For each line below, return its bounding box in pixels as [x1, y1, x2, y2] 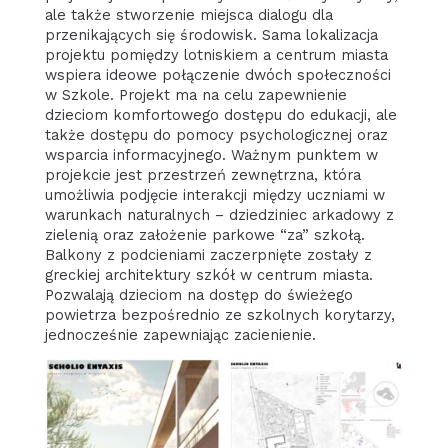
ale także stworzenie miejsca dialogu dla [44, 5, 333, 24]
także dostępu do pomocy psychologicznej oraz [44, 125, 388, 144]
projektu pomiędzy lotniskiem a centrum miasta [44, 45, 388, 64]
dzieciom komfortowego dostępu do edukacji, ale [44, 105, 397, 124]
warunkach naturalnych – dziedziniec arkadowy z [44, 205, 394, 224]
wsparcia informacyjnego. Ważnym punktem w [44, 145, 378, 164]
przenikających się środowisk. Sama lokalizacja [44, 25, 378, 44]
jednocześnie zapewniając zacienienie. [44, 325, 316, 344]
